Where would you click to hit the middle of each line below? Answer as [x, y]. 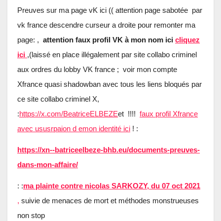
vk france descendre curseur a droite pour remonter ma [106, 25]
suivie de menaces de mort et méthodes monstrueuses [109, 200]
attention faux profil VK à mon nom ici [107, 40]
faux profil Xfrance [169, 114]
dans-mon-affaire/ [48, 165]
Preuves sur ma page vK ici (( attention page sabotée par [110, 10]
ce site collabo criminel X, [59, 99]
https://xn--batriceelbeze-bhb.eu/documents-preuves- [109, 150]
